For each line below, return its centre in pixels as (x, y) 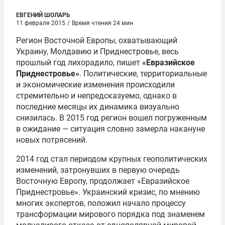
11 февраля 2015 (41, 23)
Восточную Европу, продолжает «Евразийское (103, 181)
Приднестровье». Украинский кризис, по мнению (108, 192)
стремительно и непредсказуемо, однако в (96, 96)
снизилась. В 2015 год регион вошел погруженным (111, 118)
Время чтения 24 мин (102, 23)
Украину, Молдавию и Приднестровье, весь (97, 51)
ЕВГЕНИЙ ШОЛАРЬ (43, 15)
